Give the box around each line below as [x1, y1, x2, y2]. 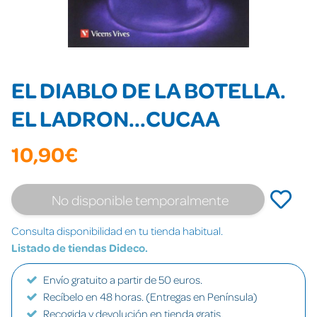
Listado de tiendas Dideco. [11, 241, 148, 255]
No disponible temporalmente [52, 191, 229, 208]
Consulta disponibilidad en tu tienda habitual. [11, 224, 223, 238]
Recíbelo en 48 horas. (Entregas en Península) [43, 289, 258, 304]
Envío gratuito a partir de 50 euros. [43, 272, 202, 287]
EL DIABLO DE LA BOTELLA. [11, 75, 286, 104]
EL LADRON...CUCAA [11, 103, 220, 132]
